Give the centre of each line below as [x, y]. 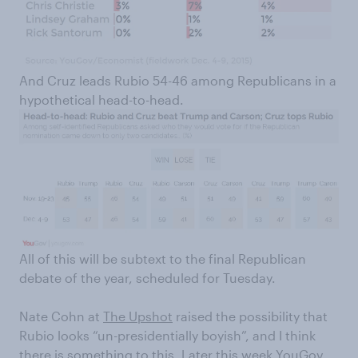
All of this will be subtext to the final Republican [163, 259]
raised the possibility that [250, 316]
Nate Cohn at [61, 316]
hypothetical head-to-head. [101, 100]
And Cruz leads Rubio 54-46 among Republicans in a [178, 81]
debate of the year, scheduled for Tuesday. [147, 278]
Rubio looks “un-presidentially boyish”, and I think [167, 336]
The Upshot [138, 316]
